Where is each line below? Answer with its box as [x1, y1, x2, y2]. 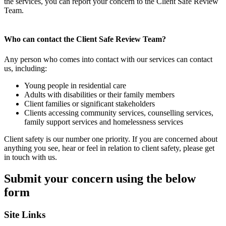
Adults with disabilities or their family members [24, 90, 175, 99]
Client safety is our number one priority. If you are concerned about [4, 134, 217, 143]
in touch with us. [4, 152, 57, 161]
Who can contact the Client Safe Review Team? [4, 35, 166, 44]
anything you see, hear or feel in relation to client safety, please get [4, 143, 214, 152]
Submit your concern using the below [4, 172, 196, 185]
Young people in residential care [24, 81, 126, 90]
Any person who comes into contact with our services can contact [4, 54, 212, 64]
